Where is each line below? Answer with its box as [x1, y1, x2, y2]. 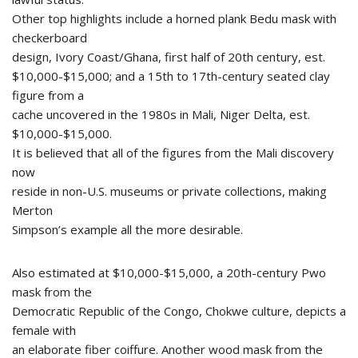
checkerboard [12, 30, 87, 46]
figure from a [12, 87, 84, 103]
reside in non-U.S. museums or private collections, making [12, 183, 327, 199]
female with [12, 322, 76, 338]
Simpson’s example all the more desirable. [12, 221, 243, 237]
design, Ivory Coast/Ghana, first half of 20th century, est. [12, 49, 325, 65]
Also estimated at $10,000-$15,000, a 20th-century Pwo [12, 265, 326, 280]
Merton [12, 202, 53, 218]
